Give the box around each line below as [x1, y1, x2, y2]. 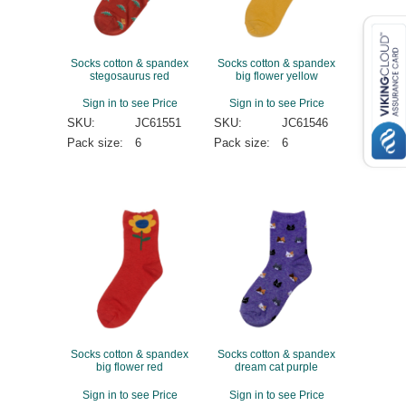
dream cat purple [235, 360, 318, 372]
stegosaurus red [90, 69, 169, 82]
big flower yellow [235, 69, 318, 82]
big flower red [96, 360, 163, 372]
